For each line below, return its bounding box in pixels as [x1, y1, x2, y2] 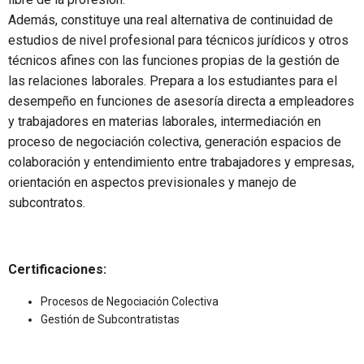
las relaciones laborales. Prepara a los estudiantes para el [8, 72, 337, 89]
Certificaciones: [8, 261, 106, 277]
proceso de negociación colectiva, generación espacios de [8, 133, 341, 149]
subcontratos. [8, 194, 85, 210]
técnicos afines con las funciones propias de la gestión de [8, 52, 340, 68]
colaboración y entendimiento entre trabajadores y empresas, [8, 154, 354, 170]
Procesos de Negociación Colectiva [41, 294, 219, 308]
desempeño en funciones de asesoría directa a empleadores [8, 93, 354, 109]
